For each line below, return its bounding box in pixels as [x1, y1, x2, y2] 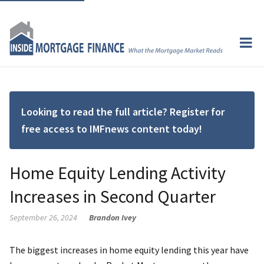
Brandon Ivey [89, 212, 136, 223]
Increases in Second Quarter [9, 184, 216, 207]
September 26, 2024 [9, 212, 77, 223]
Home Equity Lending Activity [9, 161, 226, 184]
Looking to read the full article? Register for [21, 104, 225, 118]
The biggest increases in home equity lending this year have [9, 243, 249, 256]
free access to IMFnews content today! [21, 121, 202, 136]
